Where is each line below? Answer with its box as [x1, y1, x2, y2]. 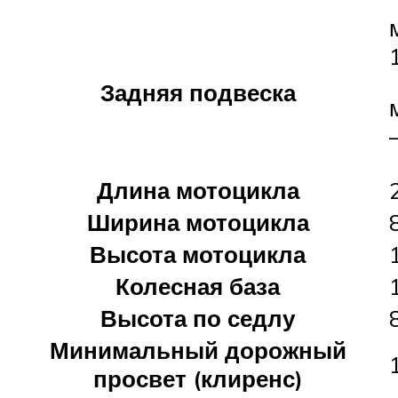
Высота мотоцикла [90, 239, 306, 268]
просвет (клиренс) [92, 363, 303, 393]
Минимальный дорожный [49, 335, 346, 364]
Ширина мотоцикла [86, 207, 309, 236]
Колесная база [115, 271, 280, 300]
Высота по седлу [100, 303, 295, 332]
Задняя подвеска [99, 77, 296, 107]
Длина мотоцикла [96, 175, 299, 204]
